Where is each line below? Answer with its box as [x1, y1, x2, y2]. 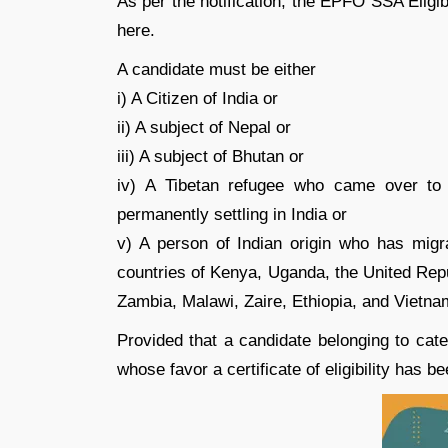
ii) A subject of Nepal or [117, 118, 291, 137]
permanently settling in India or [117, 205, 347, 224]
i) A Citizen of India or [117, 89, 278, 108]
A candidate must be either [117, 60, 316, 79]
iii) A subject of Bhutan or [117, 147, 304, 166]
